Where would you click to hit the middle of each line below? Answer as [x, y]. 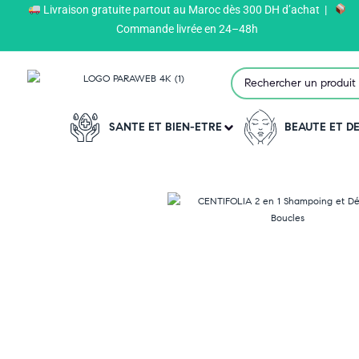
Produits [116, 28]
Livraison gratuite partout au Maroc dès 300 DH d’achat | [187, 10]
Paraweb [48, 28]
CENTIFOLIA [196, 28]
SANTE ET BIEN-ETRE [165, 127]
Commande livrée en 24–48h [188, 29]
